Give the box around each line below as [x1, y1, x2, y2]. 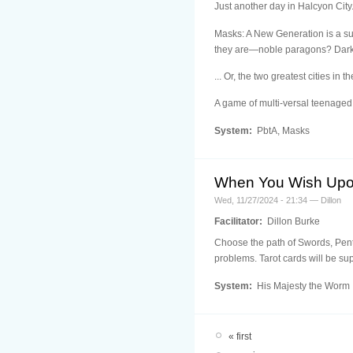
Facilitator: [214, 216, 265, 228]
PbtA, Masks [255, 124, 310, 136]
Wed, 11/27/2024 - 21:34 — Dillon [214, 195, 341, 205]
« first [229, 330, 251, 342]
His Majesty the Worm [255, 280, 350, 292]
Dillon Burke [265, 216, 320, 228]
